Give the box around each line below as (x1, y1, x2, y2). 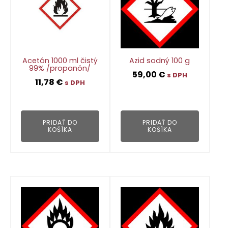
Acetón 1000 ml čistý (22, 55, 98, 66)
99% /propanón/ (29, 63, 91, 74)
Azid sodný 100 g (129, 55, 190, 66)
